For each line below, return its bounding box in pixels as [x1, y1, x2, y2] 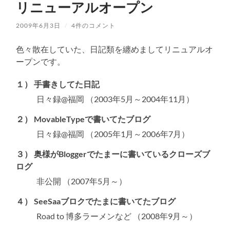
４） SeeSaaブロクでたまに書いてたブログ [16, 196, 176, 206]
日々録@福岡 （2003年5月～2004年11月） [36, 93, 195, 104]
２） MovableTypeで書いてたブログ [16, 113, 151, 124]
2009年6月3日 [16, 21, 61, 29]
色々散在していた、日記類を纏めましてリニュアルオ [16, 44, 214, 54]
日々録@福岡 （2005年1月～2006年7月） [36, 128, 190, 139]
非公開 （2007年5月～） [36, 176, 127, 186]
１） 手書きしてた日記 [16, 79, 100, 89]
